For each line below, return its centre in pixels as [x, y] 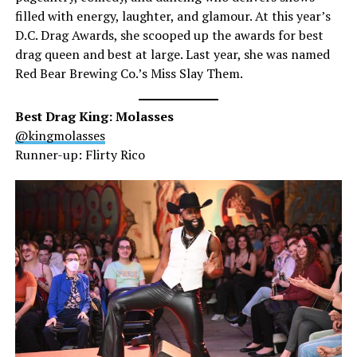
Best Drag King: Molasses [94, 116]
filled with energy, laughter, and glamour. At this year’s [173, 16]
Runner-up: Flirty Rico [80, 154]
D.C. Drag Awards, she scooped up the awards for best [169, 35]
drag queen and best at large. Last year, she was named [172, 54]
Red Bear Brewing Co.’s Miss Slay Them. [130, 73]
